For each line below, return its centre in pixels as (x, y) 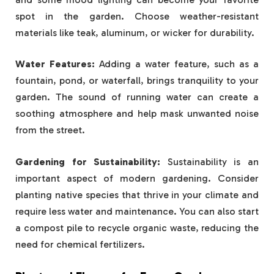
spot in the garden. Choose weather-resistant (137, 16)
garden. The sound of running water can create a (137, 97)
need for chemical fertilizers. (80, 244)
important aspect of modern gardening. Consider (137, 178)
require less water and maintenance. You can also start (137, 211)
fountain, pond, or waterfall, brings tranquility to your (137, 81)
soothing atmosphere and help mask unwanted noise (137, 114)
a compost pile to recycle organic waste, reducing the (137, 228)
